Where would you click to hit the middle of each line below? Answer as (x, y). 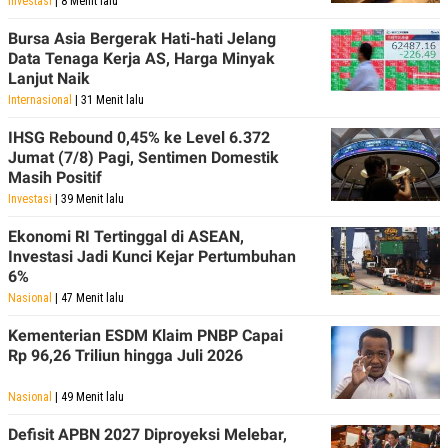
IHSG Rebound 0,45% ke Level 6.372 (139, 138)
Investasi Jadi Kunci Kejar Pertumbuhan (152, 257)
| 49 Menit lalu (88, 397)
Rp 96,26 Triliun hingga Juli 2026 (125, 356)
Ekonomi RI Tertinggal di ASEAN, (126, 237)
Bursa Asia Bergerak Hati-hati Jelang (142, 39)
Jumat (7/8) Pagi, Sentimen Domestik (143, 158)
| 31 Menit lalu (108, 100)
